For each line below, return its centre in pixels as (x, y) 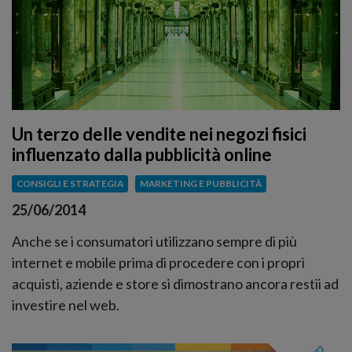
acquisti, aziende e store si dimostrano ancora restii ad (175, 283)
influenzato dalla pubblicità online (142, 155)
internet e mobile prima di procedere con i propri (158, 262)
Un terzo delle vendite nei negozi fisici (159, 134)
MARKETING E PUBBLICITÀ (200, 184)
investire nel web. (66, 304)
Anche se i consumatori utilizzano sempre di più (154, 241)
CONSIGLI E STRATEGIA (70, 184)
